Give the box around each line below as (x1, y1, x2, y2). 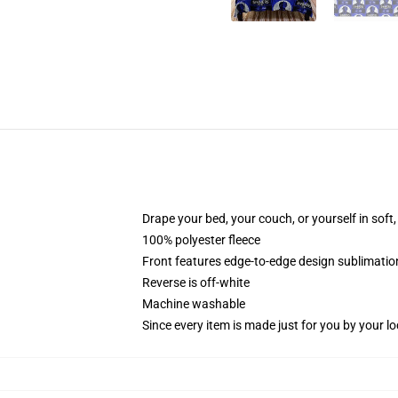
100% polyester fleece (142, 233, 260, 247)
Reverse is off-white (142, 275, 250, 290)
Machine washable (142, 297, 245, 311)
